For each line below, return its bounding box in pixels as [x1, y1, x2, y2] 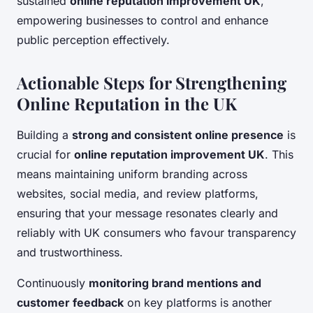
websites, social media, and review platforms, [17, 186, 259, 201]
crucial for [17, 147, 74, 161]
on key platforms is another [124, 295, 272, 310]
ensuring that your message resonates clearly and [17, 205, 278, 220]
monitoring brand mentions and [89, 275, 261, 290]
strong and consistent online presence [72, 127, 284, 142]
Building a [17, 127, 72, 142]
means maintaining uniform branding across [17, 166, 247, 181]
